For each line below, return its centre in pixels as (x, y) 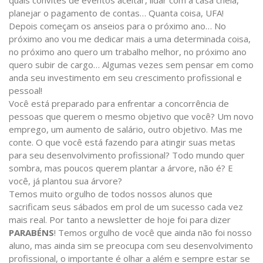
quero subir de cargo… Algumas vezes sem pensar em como (131, 65)
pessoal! (26, 91)
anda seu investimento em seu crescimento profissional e (125, 78)
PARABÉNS (31, 233)
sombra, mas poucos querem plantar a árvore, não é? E (121, 168)
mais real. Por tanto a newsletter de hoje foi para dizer (120, 220)
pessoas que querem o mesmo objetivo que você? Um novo (131, 117)
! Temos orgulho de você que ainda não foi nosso (153, 233)
